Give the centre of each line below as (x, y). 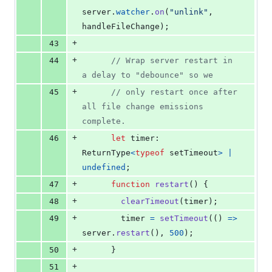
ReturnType (106, 153)
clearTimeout (150, 202)
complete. (104, 121)
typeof (150, 153)
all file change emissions (143, 107)
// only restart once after (174, 92)
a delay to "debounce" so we (148, 75)
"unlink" (189, 12)
